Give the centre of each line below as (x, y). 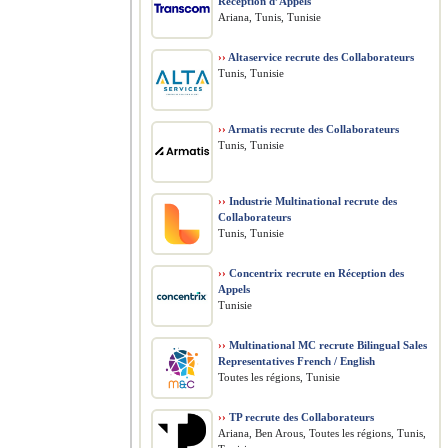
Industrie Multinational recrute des (311, 201)
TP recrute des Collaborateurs (300, 417)
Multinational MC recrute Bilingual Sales (326, 345)
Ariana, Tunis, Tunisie (269, 17)
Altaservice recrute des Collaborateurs (320, 57)
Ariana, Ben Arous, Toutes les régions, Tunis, (322, 433)
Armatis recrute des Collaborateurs (312, 129)
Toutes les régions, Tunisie (279, 377)
